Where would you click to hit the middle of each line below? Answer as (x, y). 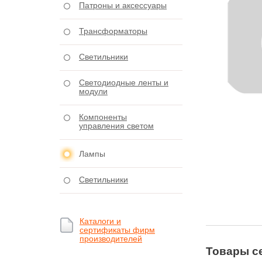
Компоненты (103, 117)
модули (93, 91)
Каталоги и (100, 221)
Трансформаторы (113, 31)
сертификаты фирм (117, 230)
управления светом (116, 126)
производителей (111, 239)
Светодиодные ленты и (124, 82)
